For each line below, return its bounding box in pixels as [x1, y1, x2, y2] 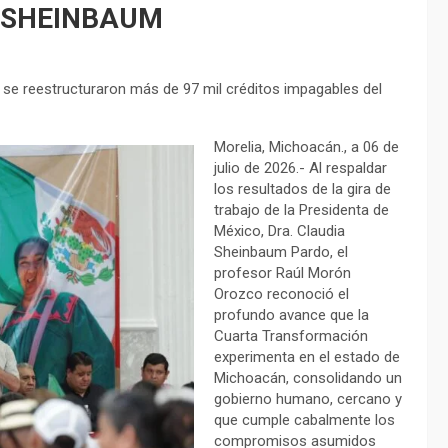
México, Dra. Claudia [214, 222, 345, 241]
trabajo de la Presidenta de [214, 201, 389, 220]
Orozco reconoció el [214, 285, 349, 304]
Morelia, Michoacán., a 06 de [214, 138, 399, 157]
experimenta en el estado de [214, 348, 400, 367]
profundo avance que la [214, 306, 369, 325]
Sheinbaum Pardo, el [214, 243, 348, 262]
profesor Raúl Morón [214, 264, 351, 283]
